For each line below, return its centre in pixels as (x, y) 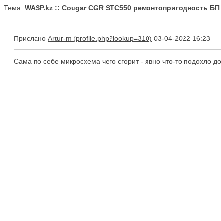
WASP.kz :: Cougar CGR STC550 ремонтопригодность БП (122, 8)
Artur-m (60, 38)
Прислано (31, 38)
